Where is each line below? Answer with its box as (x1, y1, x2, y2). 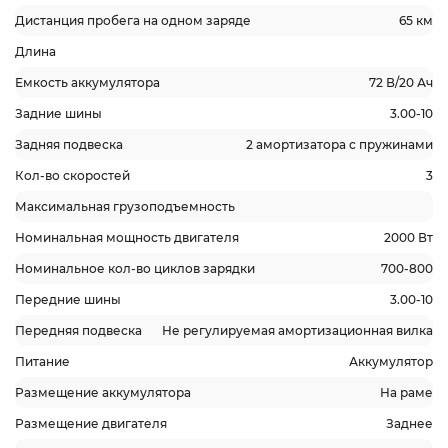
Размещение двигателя (15, 416, 167, 431)
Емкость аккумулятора (15, 75, 160, 90)
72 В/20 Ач (369, 75, 433, 90)
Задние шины (15, 106, 102, 121)
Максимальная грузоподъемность (15, 199, 235, 214)
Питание (15, 354, 70, 369)
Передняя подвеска (15, 323, 142, 338)
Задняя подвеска (15, 137, 123, 152)
